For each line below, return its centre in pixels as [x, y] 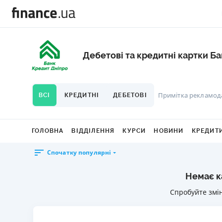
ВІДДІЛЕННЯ [93, 131]
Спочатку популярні [79, 152]
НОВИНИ [169, 131]
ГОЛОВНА [48, 131]
